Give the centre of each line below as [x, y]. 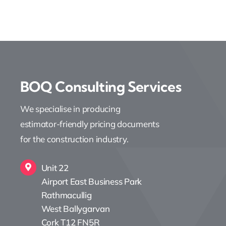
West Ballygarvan [75, 209]
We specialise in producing [70, 109]
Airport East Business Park [92, 182]
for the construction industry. [74, 139]
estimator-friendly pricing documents [90, 124]
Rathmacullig [66, 195]
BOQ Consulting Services [101, 87]
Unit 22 [55, 168]
